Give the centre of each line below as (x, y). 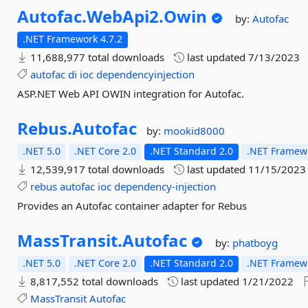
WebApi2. (125, 16)
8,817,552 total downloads (93, 281)
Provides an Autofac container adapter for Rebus (132, 206)
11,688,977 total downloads (96, 57)
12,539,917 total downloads (96, 169)
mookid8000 (195, 131)
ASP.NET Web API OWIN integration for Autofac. (131, 93)
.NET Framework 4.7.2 (73, 39)
